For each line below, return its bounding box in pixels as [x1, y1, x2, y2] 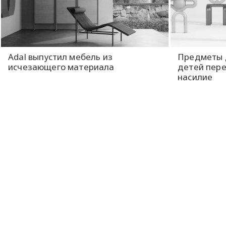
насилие [178, 71, 213, 83]
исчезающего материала [8, 61, 115, 73]
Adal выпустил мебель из [8, 50, 112, 63]
